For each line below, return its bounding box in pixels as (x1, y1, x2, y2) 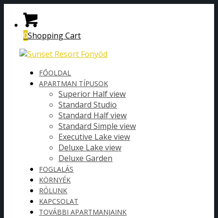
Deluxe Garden (58, 153, 113, 163)
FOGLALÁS (39, 164, 74, 174)
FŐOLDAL (39, 68, 72, 77)
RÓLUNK (39, 186, 68, 195)
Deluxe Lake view (58, 142, 122, 153)
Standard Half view (58, 110, 127, 121)
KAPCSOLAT (39, 197, 79, 206)
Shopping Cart (28, 30, 81, 41)
